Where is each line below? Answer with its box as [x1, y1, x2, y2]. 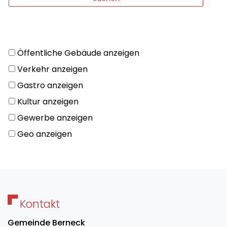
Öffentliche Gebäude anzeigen [17, 47, 139, 59]
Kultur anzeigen [17, 96, 79, 108]
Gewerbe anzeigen [17, 112, 93, 124]
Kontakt [20, 197, 60, 211]
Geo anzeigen [17, 128, 72, 140]
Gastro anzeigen [17, 80, 83, 92]
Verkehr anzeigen [17, 63, 88, 75]
